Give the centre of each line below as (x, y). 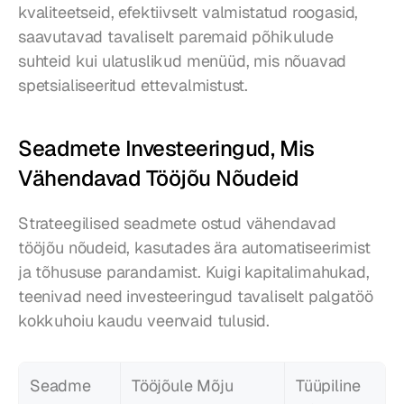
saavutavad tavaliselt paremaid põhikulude (176, 37)
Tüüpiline (328, 386)
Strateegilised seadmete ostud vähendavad (177, 224)
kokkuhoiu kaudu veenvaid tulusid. (144, 321)
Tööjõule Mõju (183, 386)
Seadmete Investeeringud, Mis (166, 149)
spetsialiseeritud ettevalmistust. (133, 86)
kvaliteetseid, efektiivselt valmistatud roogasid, (188, 13)
